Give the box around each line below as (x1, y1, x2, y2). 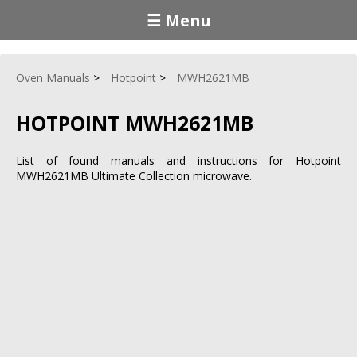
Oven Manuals (16, 70, 90, 85)
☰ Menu (146, 9, 211, 31)
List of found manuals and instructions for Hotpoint (16, 152, 341, 168)
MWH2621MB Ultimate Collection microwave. (16, 167, 252, 183)
